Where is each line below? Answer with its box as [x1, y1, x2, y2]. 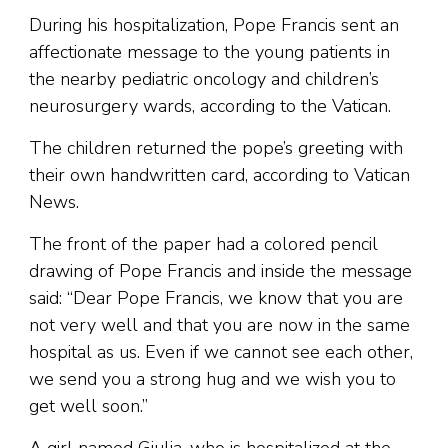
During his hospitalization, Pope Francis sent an [29, 13, 399, 38]
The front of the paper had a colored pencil [29, 232, 378, 257]
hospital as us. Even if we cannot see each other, [29, 340, 413, 365]
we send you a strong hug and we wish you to [29, 367, 396, 392]
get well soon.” [29, 394, 148, 419]
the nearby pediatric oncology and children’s [29, 67, 379, 92]
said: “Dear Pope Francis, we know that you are [29, 286, 403, 311]
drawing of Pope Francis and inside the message [29, 259, 412, 284]
